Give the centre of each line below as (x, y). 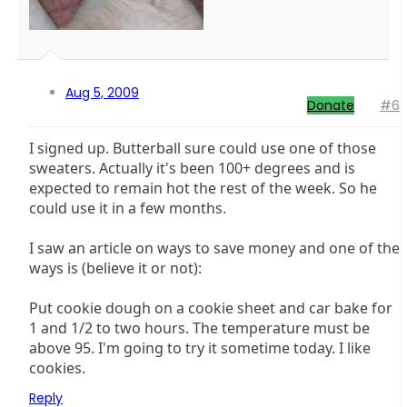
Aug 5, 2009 (102, 93)
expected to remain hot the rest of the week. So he (203, 189)
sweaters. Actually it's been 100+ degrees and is (192, 169)
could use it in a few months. (128, 208)
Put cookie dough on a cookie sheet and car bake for (211, 308)
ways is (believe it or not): (115, 268)
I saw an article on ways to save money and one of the (214, 248)
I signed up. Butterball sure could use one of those (203, 149)
